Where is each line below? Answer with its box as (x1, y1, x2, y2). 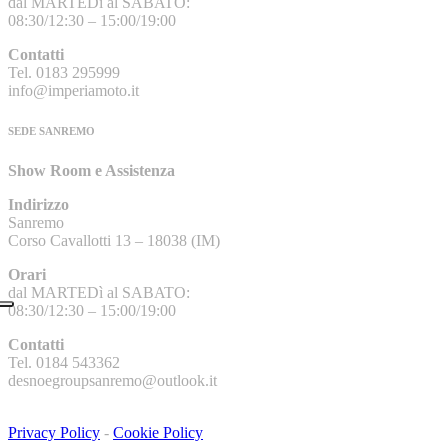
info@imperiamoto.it (8, 82, 139, 100)
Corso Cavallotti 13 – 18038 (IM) (8, 232, 220, 250)
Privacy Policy (8, 424, 100, 442)
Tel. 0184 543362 (8, 354, 120, 372)
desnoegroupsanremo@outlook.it (8, 372, 217, 390)
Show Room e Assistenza (8, 162, 175, 180)
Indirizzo (8, 196, 69, 214)
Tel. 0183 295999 (8, 64, 120, 82)
